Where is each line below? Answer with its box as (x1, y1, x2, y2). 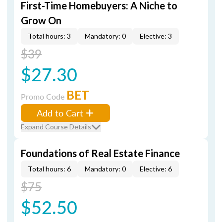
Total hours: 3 (28, 32, 71, 40)
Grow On (21, 14, 61, 26)
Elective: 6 (140, 165, 172, 173)
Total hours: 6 (28, 165, 71, 173)
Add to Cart (37, 107, 83, 119)
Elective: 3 (140, 32, 172, 40)
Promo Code (21, 91, 66, 102)
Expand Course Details (21, 122, 91, 131)
